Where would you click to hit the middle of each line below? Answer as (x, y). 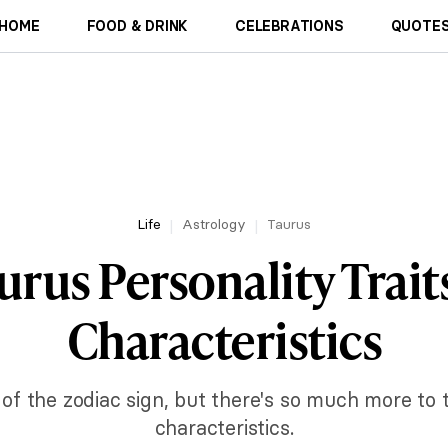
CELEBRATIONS (289, 26)
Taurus (289, 224)
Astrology (214, 224)
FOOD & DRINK (137, 26)
